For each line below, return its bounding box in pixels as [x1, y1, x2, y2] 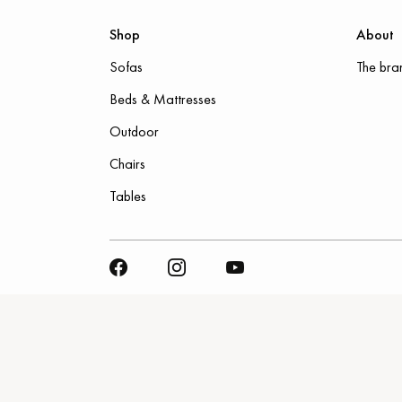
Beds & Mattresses [109, 90, 216, 109]
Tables [109, 187, 146, 205]
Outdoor [109, 122, 159, 141]
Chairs [109, 154, 145, 173]
